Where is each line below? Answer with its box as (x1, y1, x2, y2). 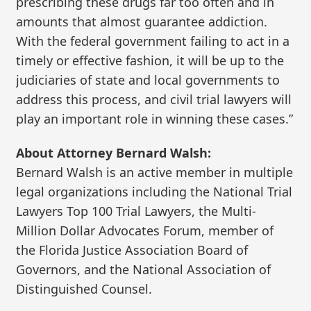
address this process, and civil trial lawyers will (16, 90, 292, 108)
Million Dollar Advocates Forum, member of (16, 222, 274, 239)
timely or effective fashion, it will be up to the (16, 51, 285, 69)
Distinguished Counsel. (16, 280, 153, 298)
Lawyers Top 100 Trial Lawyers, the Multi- (16, 203, 257, 220)
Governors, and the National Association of (16, 261, 271, 278)
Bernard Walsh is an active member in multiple (16, 164, 294, 181)
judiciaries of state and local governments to (16, 71, 280, 88)
